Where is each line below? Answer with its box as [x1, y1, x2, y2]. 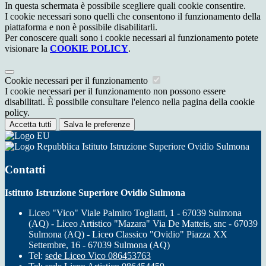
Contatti [5, 163, 45, 176]
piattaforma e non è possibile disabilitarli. [5, 22, 157, 33]
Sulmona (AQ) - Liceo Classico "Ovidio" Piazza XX [28, 229, 227, 239]
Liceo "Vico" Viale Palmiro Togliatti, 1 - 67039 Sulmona [28, 207, 242, 218]
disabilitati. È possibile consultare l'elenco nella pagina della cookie [5, 97, 255, 107]
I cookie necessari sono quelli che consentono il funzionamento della [5, 11, 261, 22]
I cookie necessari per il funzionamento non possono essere [5, 86, 226, 97]
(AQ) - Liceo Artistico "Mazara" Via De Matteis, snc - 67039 [28, 218, 258, 229]
